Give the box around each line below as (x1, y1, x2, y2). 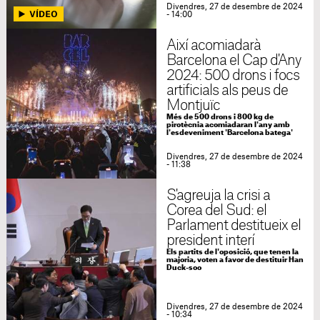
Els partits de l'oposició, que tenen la (166, 249, 299, 256)
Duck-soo (166, 264, 201, 271)
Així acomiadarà (166, 39, 261, 53)
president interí (166, 234, 255, 248)
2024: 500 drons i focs (166, 69, 300, 83)
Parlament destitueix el (166, 219, 301, 233)
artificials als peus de (166, 84, 289, 98)
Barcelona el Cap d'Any (166, 54, 301, 68)
